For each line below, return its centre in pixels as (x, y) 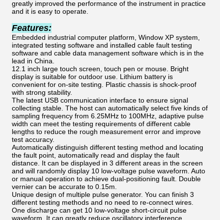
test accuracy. (33, 139)
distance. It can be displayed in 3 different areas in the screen (107, 163)
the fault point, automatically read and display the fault (96, 155)
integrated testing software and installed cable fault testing (102, 45)
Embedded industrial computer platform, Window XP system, (106, 37)
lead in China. (33, 61)
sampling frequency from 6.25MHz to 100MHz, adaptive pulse (108, 116)
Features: (32, 28)
